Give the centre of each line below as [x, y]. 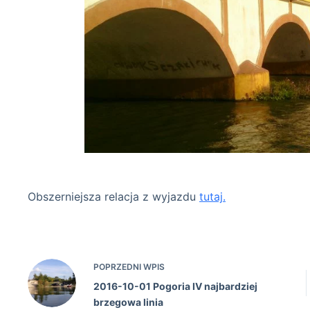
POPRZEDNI [118, 266]
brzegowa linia [128, 302]
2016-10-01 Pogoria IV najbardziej [175, 286]
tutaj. [212, 196]
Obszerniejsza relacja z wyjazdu [113, 196]
